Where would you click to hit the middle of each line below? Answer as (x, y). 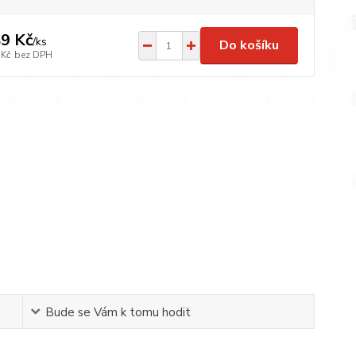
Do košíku (249, 45)
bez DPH (33, 54)
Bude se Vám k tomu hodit (118, 312)
